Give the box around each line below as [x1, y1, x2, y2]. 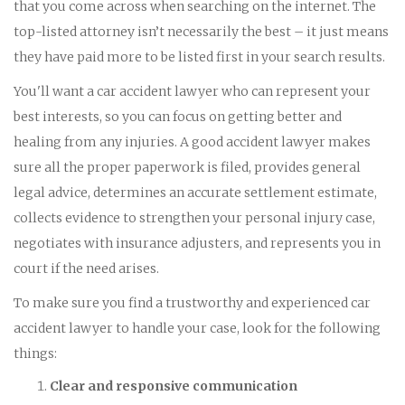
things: [14, 344, 57, 362]
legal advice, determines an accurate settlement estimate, [14, 184, 377, 201]
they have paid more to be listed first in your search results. [14, 48, 385, 65]
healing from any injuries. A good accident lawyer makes [14, 133, 371, 150]
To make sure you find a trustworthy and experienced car [14, 294, 371, 311]
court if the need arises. [14, 259, 159, 277]
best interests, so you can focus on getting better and [14, 108, 342, 125]
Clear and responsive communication [50, 377, 297, 394]
